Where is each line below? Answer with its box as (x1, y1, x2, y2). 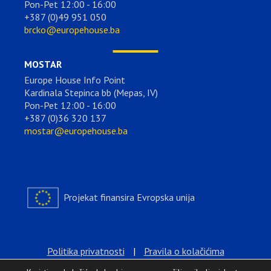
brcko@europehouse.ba (24, 24, 120, 36)
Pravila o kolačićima (143, 245, 224, 258)
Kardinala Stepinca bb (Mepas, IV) (24, 87, 158, 99)
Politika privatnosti (47, 245, 125, 258)
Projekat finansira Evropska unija (60, 191, 195, 204)
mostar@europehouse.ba (24, 125, 128, 137)
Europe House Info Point (24, 74, 125, 87)
